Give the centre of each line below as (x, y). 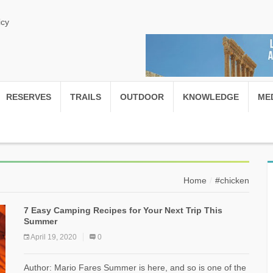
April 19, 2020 (54, 237)
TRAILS (86, 97)
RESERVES (29, 97)
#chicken (232, 180)
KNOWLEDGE (211, 97)
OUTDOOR (142, 97)
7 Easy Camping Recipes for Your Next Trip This (123, 210)
